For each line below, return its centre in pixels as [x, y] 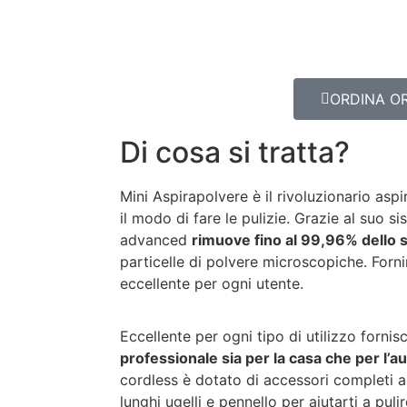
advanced [156, 240]
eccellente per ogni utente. [212, 283]
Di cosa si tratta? [235, 152]
